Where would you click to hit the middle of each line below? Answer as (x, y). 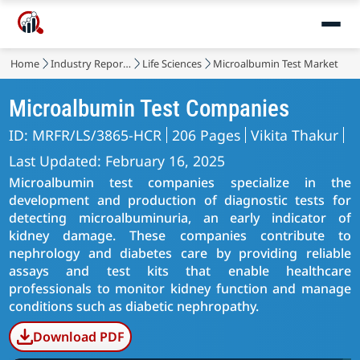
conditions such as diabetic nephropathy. (134, 306)
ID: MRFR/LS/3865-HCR (86, 135)
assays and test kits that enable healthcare (180, 271)
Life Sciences (172, 63)
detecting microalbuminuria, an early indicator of (180, 218)
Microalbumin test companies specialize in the (180, 182)
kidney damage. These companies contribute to (180, 235)
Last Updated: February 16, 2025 (117, 161)
